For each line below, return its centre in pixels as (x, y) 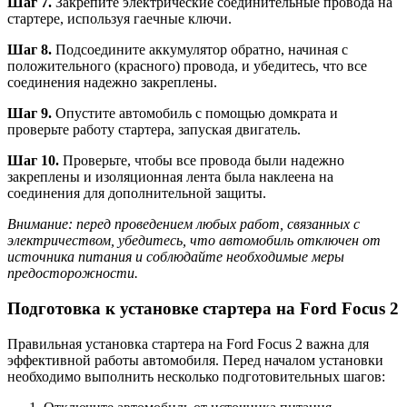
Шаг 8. (31, 50)
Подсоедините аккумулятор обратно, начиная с (202, 50)
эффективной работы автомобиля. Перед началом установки (195, 360)
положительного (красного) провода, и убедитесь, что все (187, 66)
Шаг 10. (35, 161)
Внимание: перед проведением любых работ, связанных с (184, 224)
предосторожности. (73, 273)
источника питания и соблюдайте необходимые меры (176, 257)
